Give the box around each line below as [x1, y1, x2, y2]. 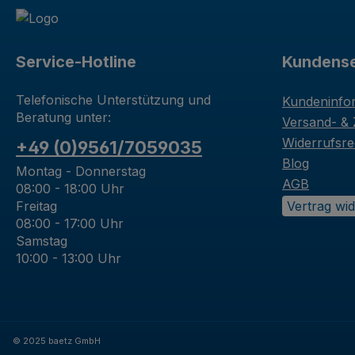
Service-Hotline [16, 52, 136, 72]
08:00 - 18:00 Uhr [16, 181, 124, 197]
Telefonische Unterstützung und [16, 92, 211, 108]
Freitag [16, 198, 57, 214]
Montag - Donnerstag [16, 163, 146, 179]
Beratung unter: [16, 109, 111, 125]
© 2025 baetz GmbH [13, 335, 101, 346]
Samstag [16, 233, 67, 249]
